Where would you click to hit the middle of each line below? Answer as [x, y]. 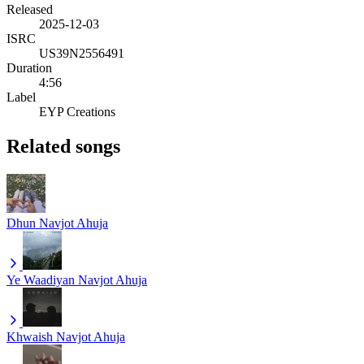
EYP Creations [77, 111]
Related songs [63, 146]
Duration [29, 67]
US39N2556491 [82, 53]
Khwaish [30, 336]
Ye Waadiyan [41, 279]
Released [30, 9]
